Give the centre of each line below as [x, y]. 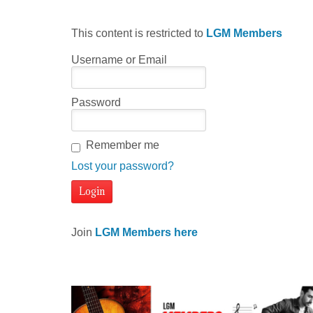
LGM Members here [146, 232]
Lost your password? [123, 166]
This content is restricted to [139, 34]
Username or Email [119, 60]
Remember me [123, 145]
